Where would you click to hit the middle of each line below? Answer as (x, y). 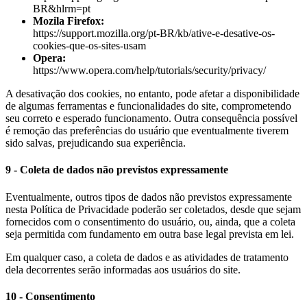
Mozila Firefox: (69, 21)
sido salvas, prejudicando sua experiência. (96, 143)
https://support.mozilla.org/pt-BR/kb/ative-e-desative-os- (154, 34)
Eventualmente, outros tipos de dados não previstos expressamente (149, 197)
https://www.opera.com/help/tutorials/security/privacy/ (149, 71)
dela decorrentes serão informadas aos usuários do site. (123, 269)
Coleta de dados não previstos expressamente (124, 170)
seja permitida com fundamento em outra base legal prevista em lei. (150, 234)
